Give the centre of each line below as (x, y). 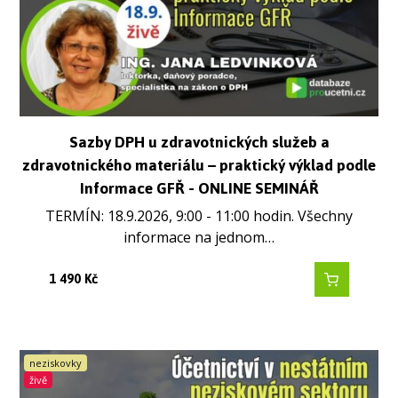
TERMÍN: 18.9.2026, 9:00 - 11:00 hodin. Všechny (199, 216)
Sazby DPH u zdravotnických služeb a (199, 142)
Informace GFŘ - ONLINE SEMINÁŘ (199, 188)
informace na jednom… (199, 238)
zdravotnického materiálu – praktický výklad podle (199, 165)
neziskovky (56, 363)
